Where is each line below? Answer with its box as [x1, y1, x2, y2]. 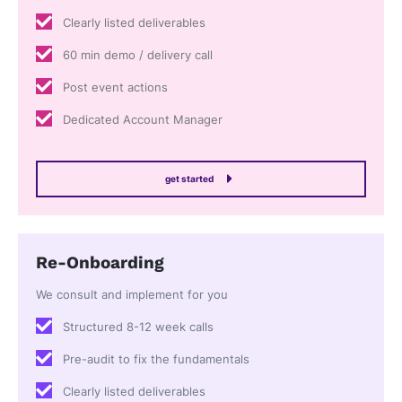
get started [165, 172, 214, 184]
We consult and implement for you [36, 288, 228, 302]
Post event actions [63, 80, 168, 94]
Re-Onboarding [36, 252, 164, 273]
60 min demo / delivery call [63, 48, 213, 62]
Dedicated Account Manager [63, 112, 223, 127]
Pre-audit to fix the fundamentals [63, 353, 249, 367]
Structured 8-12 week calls [63, 320, 214, 335]
